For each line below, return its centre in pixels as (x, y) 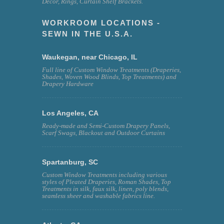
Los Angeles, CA (70, 113)
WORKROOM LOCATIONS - (101, 22)
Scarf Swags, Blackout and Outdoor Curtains (103, 132)
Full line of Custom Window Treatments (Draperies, (111, 69)
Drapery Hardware (68, 83)
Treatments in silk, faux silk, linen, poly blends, (105, 188)
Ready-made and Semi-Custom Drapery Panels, (106, 125)
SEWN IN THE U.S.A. (87, 33)
